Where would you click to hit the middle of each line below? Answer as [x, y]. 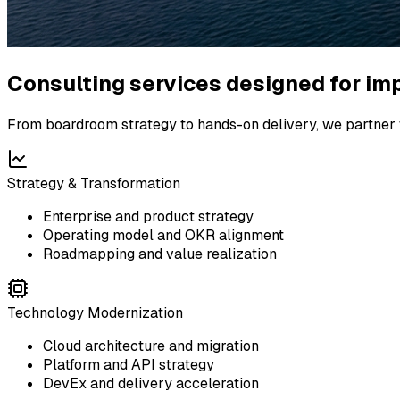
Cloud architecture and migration [151, 346]
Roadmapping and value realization [160, 254]
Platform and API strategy [129, 364]
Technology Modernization [95, 312]
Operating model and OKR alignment [163, 235]
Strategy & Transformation [94, 183]
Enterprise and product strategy [148, 216]
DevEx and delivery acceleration [151, 383]
